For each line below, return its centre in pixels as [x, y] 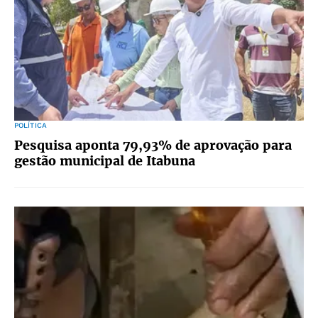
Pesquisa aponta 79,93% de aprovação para [153, 145]
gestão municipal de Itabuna [105, 161]
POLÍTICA [31, 125]
